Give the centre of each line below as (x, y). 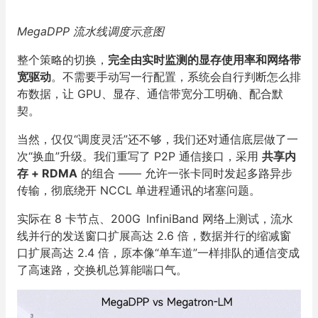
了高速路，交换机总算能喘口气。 (102, 270)
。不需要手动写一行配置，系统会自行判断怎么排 (176, 77)
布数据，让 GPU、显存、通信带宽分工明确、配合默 (150, 94)
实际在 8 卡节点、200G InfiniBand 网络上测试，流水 (155, 219)
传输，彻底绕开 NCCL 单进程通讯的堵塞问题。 (139, 190)
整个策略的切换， (62, 60)
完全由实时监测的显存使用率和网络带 (204, 60)
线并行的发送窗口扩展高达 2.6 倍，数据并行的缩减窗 (154, 236)
